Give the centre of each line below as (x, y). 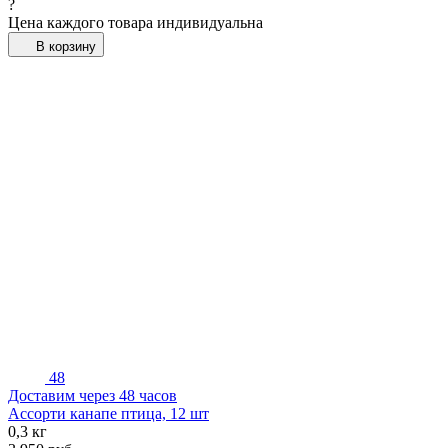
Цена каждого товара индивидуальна (135, 23)
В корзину (66, 47)
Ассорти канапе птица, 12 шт (108, 413)
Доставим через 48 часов (92, 395)
